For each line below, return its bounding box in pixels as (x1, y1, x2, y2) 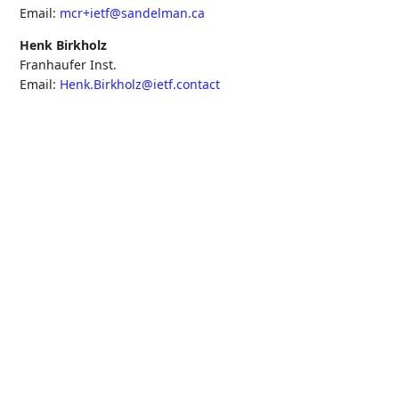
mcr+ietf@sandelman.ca (60, 4, 206, 21)
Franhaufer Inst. (20, 55, 118, 73)
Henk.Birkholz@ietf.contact (60, 75, 221, 93)
